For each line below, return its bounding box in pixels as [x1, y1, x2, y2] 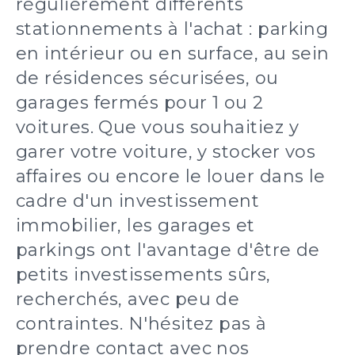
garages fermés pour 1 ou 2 [16, 92, 264, 113]
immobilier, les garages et [16, 215, 255, 236]
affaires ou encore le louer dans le [16, 166, 326, 187]
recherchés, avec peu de [16, 288, 240, 310]
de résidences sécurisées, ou [16, 67, 279, 89]
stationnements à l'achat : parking [16, 18, 329, 40]
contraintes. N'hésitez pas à [16, 313, 267, 334]
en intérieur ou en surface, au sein [16, 43, 330, 64]
